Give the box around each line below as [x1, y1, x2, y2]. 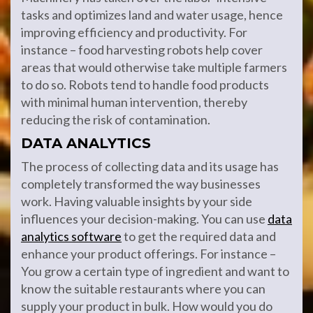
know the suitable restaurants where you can [21, 281, 265, 296]
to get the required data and [122, 228, 276, 244]
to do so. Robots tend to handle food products [21, 77, 269, 92]
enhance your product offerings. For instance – [21, 246, 276, 261]
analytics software [21, 228, 122, 244]
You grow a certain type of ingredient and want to [21, 263, 289, 279]
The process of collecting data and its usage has [21, 159, 279, 174]
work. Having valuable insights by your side [21, 194, 252, 209]
